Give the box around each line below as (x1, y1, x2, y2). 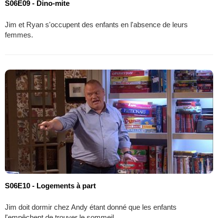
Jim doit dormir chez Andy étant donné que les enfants (5, 202, 177, 211)
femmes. (5, 30, 33, 39)
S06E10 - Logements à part (5, 181, 96, 190)
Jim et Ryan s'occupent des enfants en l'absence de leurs (5, 20, 188, 29)
